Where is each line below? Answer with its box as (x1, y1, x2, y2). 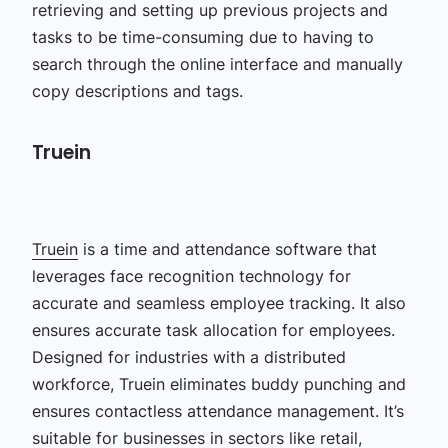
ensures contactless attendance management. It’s (31, 400, 404, 421)
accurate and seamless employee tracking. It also (31, 292, 406, 313)
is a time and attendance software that (77, 238, 377, 259)
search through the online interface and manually (31, 53, 403, 74)
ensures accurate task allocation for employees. (31, 319, 395, 340)
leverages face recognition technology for (31, 265, 351, 286)
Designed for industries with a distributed (31, 346, 346, 367)
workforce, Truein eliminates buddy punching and (31, 373, 406, 394)
